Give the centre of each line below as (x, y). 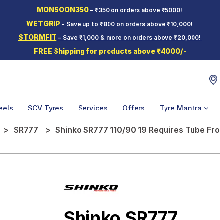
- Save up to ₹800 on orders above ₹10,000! (127, 24)
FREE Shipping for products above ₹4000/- (110, 51)
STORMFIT (37, 37)
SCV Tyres (46, 108)
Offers (134, 108)
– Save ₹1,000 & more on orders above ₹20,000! (129, 38)
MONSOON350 (63, 10)
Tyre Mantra (182, 108)
